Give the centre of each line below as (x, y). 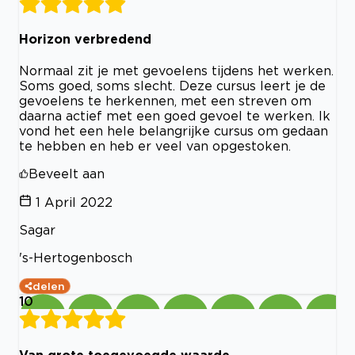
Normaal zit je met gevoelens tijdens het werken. (176, 71)
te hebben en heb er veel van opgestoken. (155, 146)
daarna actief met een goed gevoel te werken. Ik (175, 116)
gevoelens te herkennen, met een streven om (165, 101)
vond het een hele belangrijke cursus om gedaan (174, 131)
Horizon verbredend (85, 39)
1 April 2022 (74, 202)
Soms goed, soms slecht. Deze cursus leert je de (172, 86)
